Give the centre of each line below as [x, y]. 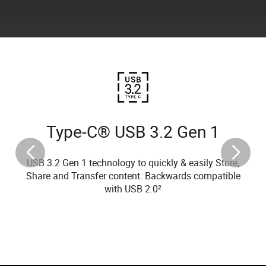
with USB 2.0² [133, 189]
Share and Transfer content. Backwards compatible [133, 175]
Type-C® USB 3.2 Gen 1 [133, 131]
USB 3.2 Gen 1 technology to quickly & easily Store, [133, 162]
